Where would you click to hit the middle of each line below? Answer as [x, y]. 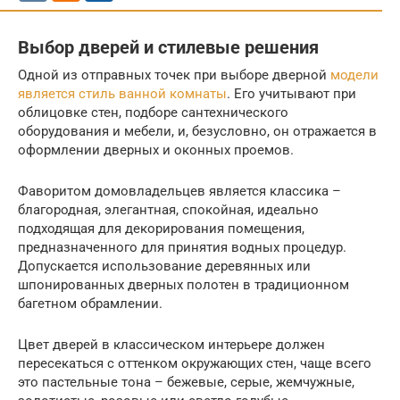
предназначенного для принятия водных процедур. [182, 247]
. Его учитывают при [292, 93]
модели [354, 75]
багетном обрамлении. [90, 303]
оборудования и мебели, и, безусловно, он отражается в [197, 131]
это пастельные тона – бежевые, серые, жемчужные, [186, 382]
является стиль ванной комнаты [122, 93]
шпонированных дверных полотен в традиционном [183, 284]
